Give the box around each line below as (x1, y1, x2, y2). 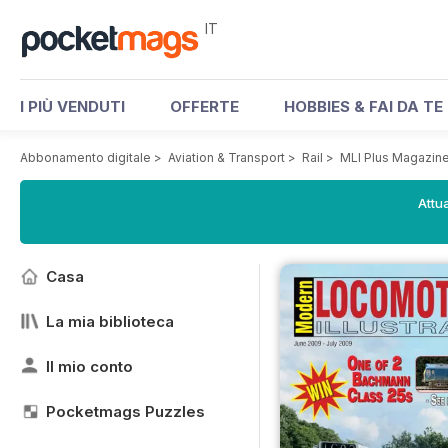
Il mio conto (46, 357, 133, 376)
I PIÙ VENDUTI (20, 97, 125, 116)
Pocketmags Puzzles (46, 402, 205, 421)
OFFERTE (170, 97, 239, 116)
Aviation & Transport (168, 150, 285, 165)
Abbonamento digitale (20, 150, 151, 165)
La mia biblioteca (46, 312, 174, 331)
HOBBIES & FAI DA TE (284, 97, 443, 116)
